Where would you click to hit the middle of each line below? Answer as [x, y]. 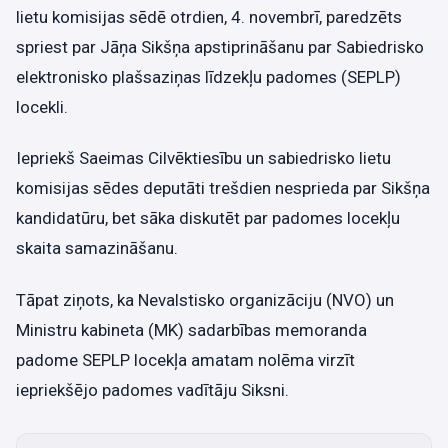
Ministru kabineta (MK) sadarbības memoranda [191, 329]
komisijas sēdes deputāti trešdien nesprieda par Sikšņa [223, 188]
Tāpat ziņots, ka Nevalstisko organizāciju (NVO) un [205, 299]
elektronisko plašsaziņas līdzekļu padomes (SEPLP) [208, 77]
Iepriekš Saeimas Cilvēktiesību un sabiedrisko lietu [203, 158]
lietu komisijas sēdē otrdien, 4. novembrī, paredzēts [209, 17]
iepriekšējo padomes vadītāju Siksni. [152, 389]
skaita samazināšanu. [97, 248]
